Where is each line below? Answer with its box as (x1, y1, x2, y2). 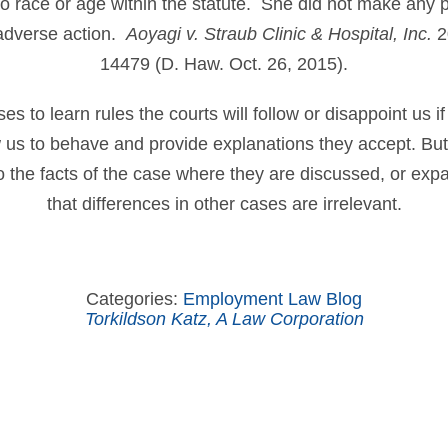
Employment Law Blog (183, 289, 362, 309)
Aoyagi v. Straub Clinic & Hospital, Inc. (125, 24, 432, 44)
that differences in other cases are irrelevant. (46, 194, 402, 214)
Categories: (86, 289, 183, 309)
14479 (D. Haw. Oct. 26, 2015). (100, 54, 348, 74)
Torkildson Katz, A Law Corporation (84, 309, 364, 329)
